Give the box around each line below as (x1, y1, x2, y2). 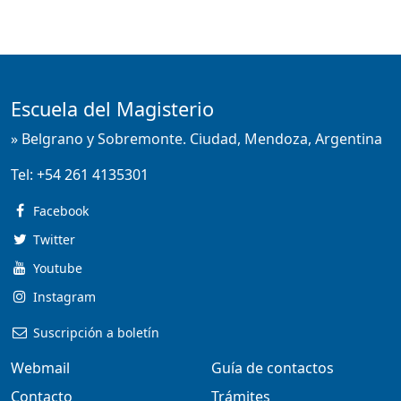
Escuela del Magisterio (11, 95, 214, 122)
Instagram (32, 287, 96, 305)
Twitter (32, 230, 75, 248)
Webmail (11, 357, 70, 378)
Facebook (32, 201, 89, 219)
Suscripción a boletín (32, 323, 159, 341)
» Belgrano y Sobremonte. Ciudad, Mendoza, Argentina (11, 128, 382, 149)
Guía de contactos (211, 357, 334, 378)
